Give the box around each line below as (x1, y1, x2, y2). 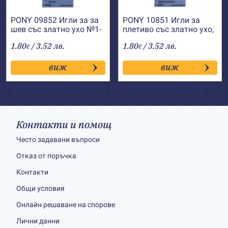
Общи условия (16, 184, 65, 192)
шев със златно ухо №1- (11, 24, 101, 34)
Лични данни (16, 217, 60, 225)
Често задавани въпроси (16, 135, 100, 144)
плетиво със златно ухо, (123, 24, 214, 34)
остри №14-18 (123, 34, 175, 43)
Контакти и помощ (16, 118, 111, 131)
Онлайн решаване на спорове (16, 201, 115, 209)
